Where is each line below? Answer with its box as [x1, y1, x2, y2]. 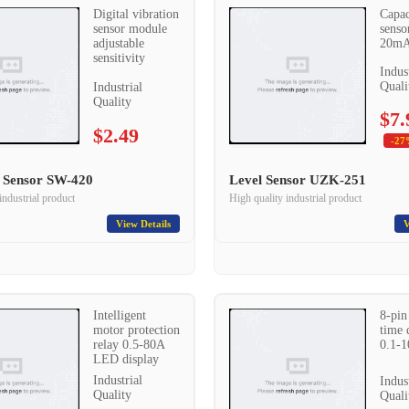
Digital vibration [92, 7, 179, 21]
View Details [116, 218, 171, 229]
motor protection [92, 323, 180, 337]
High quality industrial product [229, 192, 362, 204]
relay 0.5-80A [92, 338, 164, 351]
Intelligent [92, 309, 146, 322]
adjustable [92, 37, 144, 50]
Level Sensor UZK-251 [229, 173, 366, 187]
